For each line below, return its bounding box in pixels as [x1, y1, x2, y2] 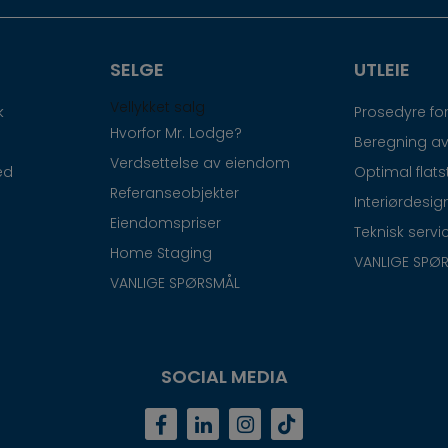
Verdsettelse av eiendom [110, 152, 291, 173]
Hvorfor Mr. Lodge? [110, 122, 243, 143]
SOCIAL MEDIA [160, 363, 288, 389]
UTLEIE [353, 56, 410, 82]
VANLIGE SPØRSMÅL [110, 272, 241, 293]
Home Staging [110, 242, 213, 263]
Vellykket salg [110, 96, 206, 117]
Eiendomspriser [110, 212, 222, 233]
